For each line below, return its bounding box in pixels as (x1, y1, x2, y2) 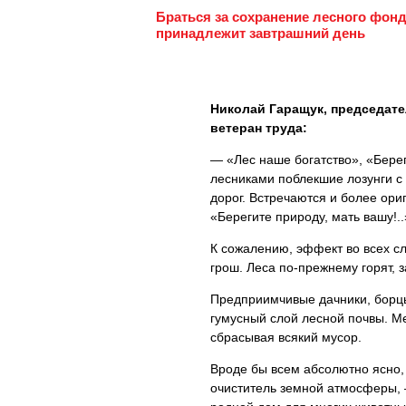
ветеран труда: (210, 121, 307, 135)
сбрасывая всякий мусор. (210, 330, 362, 344)
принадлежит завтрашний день (156, 25, 365, 41)
